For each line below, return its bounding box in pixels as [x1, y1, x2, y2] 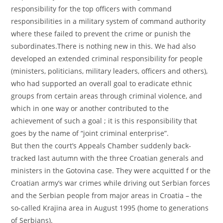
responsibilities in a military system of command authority [11, 16, 206, 26]
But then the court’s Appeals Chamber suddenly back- [11, 141, 192, 150]
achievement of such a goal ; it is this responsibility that [11, 116, 198, 125]
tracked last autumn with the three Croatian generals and [11, 153, 204, 163]
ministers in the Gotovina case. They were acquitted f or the [11, 166, 211, 175]
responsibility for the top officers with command [11, 4, 172, 13]
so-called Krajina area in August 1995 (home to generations [11, 203, 209, 213]
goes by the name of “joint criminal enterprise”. [11, 128, 169, 138]
